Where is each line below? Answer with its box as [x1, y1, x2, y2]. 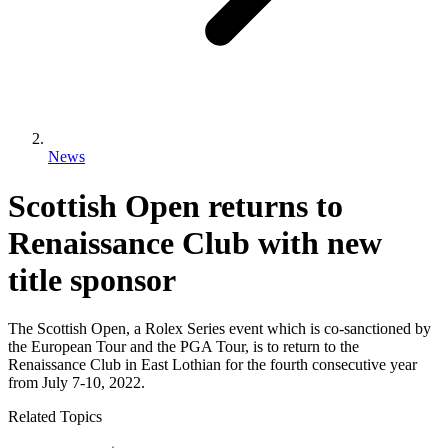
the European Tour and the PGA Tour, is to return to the [8, 338, 359, 356]
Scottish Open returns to [8, 187, 343, 224]
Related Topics [8, 408, 102, 426]
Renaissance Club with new [8, 224, 382, 261]
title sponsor [8, 261, 176, 298]
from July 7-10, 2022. [8, 374, 145, 392]
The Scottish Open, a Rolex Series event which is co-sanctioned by [8, 320, 431, 338]
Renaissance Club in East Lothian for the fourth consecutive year [8, 356, 417, 374]
